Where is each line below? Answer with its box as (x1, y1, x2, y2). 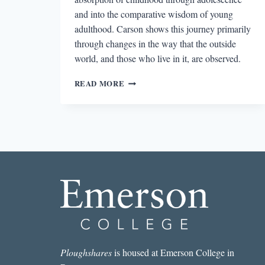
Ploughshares (60, 246, 112, 258)
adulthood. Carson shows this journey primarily (74, 22, 251, 35)
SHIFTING (124, 75, 164, 86)
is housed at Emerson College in (111, 246, 234, 258)
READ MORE (74, 77, 125, 89)
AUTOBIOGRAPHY (124, 134, 197, 145)
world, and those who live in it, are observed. (74, 51, 241, 64)
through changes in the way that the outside (74, 37, 236, 50)
